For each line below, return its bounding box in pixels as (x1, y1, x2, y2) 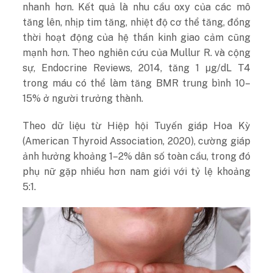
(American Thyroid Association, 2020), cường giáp (23, 135, 250, 147)
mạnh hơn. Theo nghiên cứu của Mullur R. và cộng (23, 46, 250, 58)
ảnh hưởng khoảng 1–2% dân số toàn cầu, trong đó (23, 151, 250, 163)
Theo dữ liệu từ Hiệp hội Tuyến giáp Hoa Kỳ (23, 120, 250, 132)
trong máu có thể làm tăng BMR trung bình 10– (23, 77, 250, 89)
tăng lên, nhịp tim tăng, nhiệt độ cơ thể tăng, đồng (23, 16, 250, 28)
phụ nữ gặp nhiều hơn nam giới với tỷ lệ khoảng (23, 166, 250, 178)
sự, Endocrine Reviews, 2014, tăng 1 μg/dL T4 (23, 62, 250, 74)
